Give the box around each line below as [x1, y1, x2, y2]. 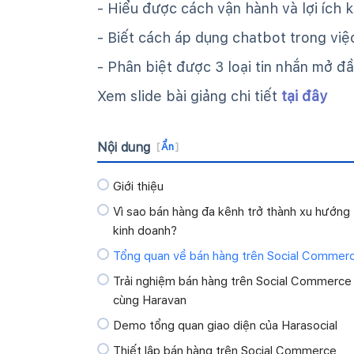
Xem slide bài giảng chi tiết [97, 88, 281, 104]
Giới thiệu [113, 179, 164, 194]
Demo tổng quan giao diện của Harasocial [113, 318, 337, 333]
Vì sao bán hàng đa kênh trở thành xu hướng [113, 205, 350, 219]
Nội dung [97, 140, 150, 155]
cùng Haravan [113, 293, 186, 307]
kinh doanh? [113, 224, 177, 238]
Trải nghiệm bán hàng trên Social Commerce [113, 274, 352, 288]
